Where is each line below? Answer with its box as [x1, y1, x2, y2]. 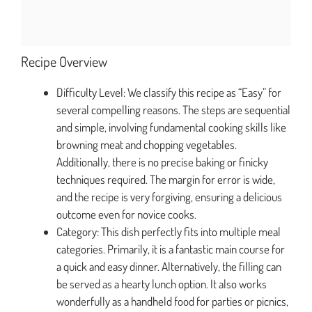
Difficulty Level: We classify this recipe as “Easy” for [56, 85, 281, 100]
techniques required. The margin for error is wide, [56, 172, 275, 187]
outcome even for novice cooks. [56, 207, 196, 222]
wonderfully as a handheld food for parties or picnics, [56, 294, 288, 309]
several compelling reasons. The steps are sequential [56, 102, 290, 118]
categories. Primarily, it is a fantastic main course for [56, 242, 285, 257]
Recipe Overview [21, 52, 107, 71]
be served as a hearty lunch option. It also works [56, 276, 267, 292]
